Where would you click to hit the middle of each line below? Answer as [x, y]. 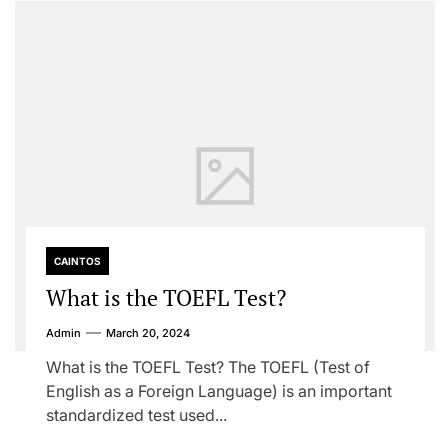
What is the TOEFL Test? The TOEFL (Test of [207, 367]
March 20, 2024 [147, 333]
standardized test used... [136, 415]
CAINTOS [77, 261]
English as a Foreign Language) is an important [218, 391]
